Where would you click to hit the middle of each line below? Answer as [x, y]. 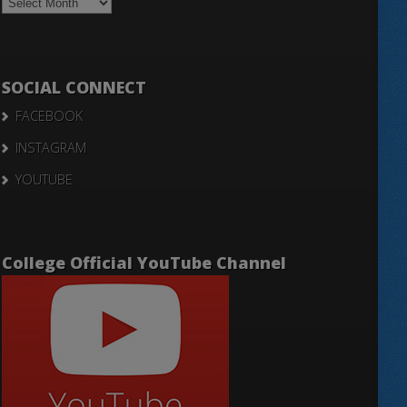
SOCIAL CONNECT [74, 87]
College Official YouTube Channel [144, 262]
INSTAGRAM [51, 147]
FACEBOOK [49, 115]
